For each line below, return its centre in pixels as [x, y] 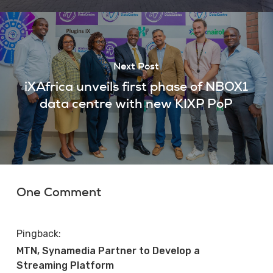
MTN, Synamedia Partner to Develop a [108, 250]
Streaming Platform [65, 265]
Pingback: [38, 233]
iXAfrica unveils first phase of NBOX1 [136, 86]
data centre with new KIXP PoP [136, 103]
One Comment [58, 192]
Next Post [136, 66]
